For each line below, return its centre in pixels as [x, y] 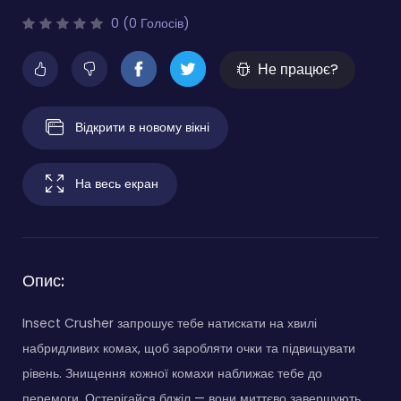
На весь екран [117, 183]
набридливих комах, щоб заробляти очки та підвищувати [189, 348]
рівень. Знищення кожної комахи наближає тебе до [172, 373]
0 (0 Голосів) [149, 23]
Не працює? [298, 69]
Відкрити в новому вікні [142, 127]
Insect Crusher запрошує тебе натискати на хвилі [170, 323]
